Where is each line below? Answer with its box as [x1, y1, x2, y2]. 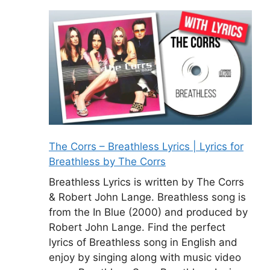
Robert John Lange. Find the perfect [49, 221, 225, 233]
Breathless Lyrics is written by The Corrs [49, 175, 244, 188]
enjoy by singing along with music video [49, 251, 241, 263]
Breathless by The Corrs [49, 155, 166, 168]
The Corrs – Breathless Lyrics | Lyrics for [49, 140, 243, 153]
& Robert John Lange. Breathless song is [49, 190, 246, 203]
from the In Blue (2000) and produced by [49, 206, 248, 218]
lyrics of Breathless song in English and [49, 236, 237, 248]
